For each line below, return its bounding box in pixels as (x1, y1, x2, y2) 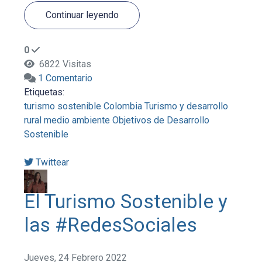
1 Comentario (38, 73, 93, 84)
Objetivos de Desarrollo (112, 115, 210, 126)
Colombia (104, 101, 143, 112)
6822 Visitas (35, 58, 92, 70)
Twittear (36, 157, 70, 168)
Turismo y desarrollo (144, 101, 229, 112)
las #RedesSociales (24, 213, 198, 237)
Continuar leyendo (45, 9, 119, 20)
